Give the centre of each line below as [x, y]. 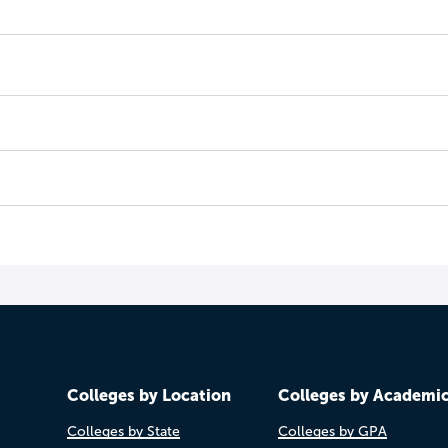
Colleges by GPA [332, 431]
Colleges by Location [148, 395]
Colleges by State [123, 431]
